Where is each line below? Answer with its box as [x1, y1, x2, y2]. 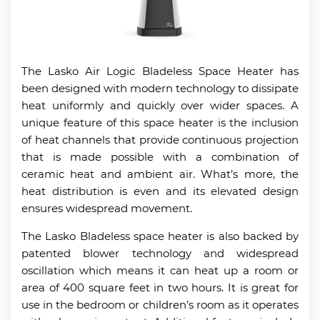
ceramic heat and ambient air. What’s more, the [21, 166, 299, 181]
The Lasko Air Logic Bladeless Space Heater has [21, 64, 299, 78]
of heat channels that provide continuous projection [21, 132, 299, 146]
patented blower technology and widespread [21, 246, 299, 260]
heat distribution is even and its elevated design [21, 184, 299, 198]
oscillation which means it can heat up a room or [21, 263, 299, 277]
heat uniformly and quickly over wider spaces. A [21, 98, 299, 112]
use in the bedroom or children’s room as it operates [21, 297, 299, 311]
